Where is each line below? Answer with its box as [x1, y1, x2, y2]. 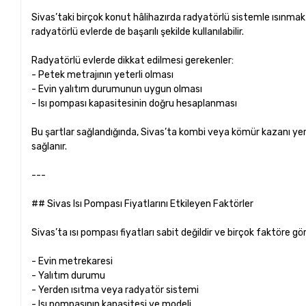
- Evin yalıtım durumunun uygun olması [31, 83, 207, 95]
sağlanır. [31, 140, 68, 152]
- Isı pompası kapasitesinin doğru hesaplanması [31, 97, 242, 109]
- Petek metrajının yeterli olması [31, 68, 178, 81]
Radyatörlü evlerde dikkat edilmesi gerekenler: [31, 54, 234, 66]
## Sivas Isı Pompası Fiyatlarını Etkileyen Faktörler [31, 197, 254, 210]
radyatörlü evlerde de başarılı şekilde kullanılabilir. [31, 25, 245, 38]
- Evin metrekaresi [31, 255, 117, 267]
